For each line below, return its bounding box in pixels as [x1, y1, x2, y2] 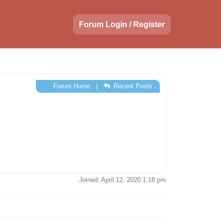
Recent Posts [111, 82, 152, 90]
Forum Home [51, 82, 90, 90]
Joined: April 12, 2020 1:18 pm [79, 176, 166, 184]
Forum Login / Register [79, 20, 165, 29]
